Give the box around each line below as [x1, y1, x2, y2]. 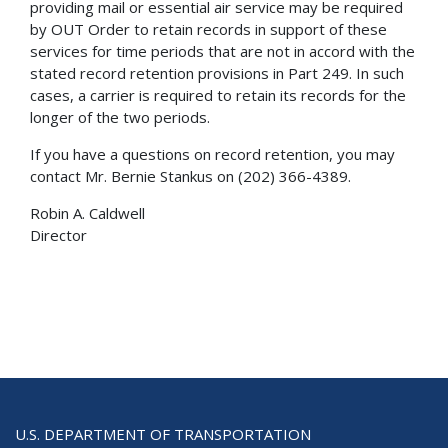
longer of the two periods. [30, 107, 210, 128]
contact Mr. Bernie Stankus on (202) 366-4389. [30, 166, 351, 187]
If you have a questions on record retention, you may [30, 144, 395, 165]
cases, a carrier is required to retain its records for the [30, 85, 406, 106]
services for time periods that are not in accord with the [30, 41, 415, 62]
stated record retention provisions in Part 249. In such [30, 63, 404, 84]
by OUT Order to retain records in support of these [30, 19, 387, 40]
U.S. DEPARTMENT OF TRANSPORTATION [15, 423, 311, 444]
